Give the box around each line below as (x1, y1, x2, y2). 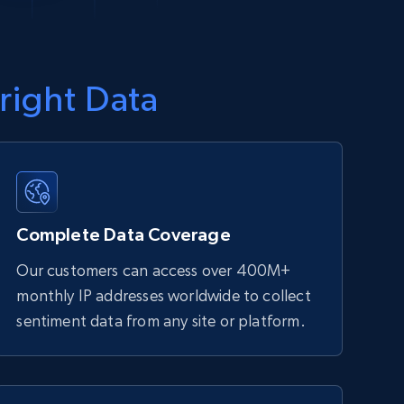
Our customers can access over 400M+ (16, 261, 291, 280)
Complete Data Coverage (16, 225, 231, 245)
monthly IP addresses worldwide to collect (16, 286, 311, 306)
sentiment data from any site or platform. (16, 311, 306, 331)
